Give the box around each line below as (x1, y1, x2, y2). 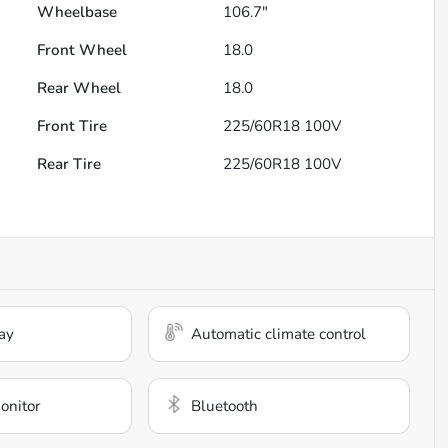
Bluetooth (191, 396, 259, 417)
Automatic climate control (191, 324, 367, 345)
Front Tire (37, 116, 108, 137)
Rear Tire (37, 154, 102, 175)
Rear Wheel (37, 78, 122, 99)
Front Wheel (37, 40, 128, 61)
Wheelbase (37, 2, 118, 23)
